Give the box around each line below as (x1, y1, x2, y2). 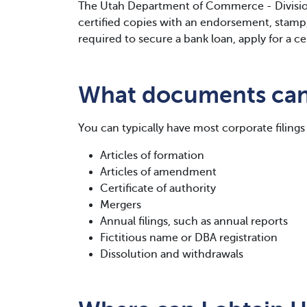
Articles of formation (100, 149, 204, 162)
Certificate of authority (100, 182, 216, 195)
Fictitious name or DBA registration (100, 232, 278, 244)
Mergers (100, 199, 141, 211)
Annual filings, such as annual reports (100, 215, 288, 228)
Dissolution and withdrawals (100, 248, 243, 260)
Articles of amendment (100, 166, 217, 178)
